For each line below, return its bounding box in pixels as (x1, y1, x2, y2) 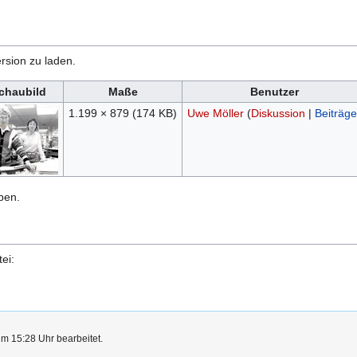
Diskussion (250, 107, 305, 120)
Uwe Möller (186, 107, 244, 120)
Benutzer (249, 85, 299, 99)
